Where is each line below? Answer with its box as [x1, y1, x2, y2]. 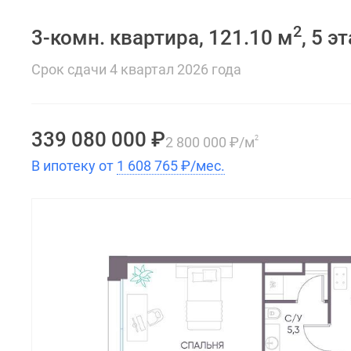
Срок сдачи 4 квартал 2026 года [31, 61, 241, 78]
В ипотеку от [31, 157, 117, 174]
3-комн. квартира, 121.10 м [31, 26, 293, 49]
